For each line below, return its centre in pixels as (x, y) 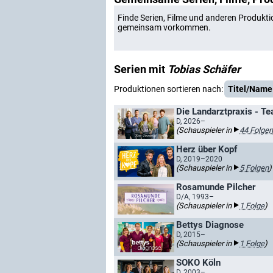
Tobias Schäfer (204, 69)
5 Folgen (254, 168)
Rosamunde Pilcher (216, 187)
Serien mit (141, 69)
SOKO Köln (198, 263)
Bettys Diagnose (210, 225)
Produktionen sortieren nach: (168, 89)
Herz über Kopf (207, 149)
